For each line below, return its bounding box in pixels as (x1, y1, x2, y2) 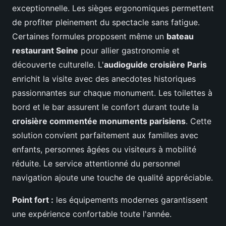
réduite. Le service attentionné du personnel (12, 158, 180, 168)
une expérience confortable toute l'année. (12, 208, 172, 219)
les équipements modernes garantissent (53, 194, 208, 205)
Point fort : (12, 194, 53, 205)
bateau (166, 31, 194, 41)
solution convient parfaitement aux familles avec (12, 130, 198, 140)
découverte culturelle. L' (12, 59, 104, 70)
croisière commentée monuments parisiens (12, 116, 186, 126)
